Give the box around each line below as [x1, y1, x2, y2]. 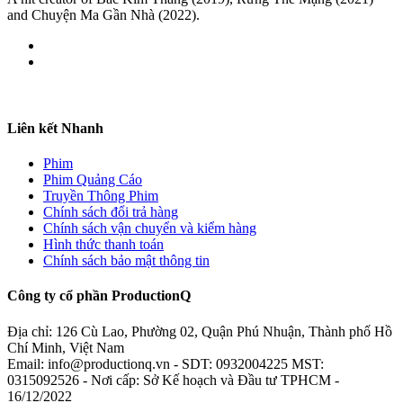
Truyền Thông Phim [43, 187, 158, 203]
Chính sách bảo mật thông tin [43, 252, 210, 268]
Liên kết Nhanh [7, 120, 103, 136]
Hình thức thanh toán [43, 236, 164, 252]
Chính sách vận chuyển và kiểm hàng [43, 219, 256, 236]
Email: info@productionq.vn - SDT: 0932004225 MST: [7, 355, 324, 372]
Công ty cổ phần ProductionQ [7, 288, 191, 304]
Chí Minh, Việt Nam [7, 339, 124, 355]
